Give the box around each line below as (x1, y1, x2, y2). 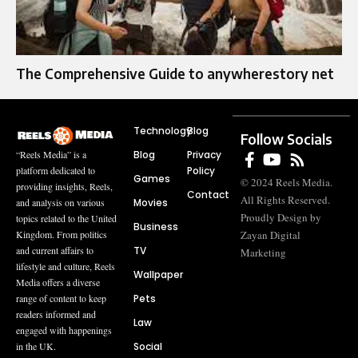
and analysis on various (16, 195, 105, 209)
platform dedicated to (16, 163, 95, 177)
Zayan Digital (241, 227, 301, 242)
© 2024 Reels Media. (241, 174, 333, 189)
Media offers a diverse (16, 275, 100, 288)
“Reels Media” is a (16, 147, 86, 161)
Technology (133, 123, 192, 137)
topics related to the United (16, 211, 117, 225)
